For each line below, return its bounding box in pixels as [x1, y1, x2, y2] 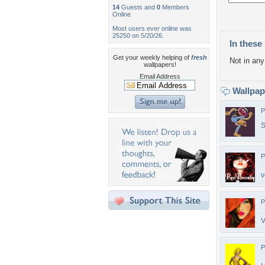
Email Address [139, 73, 180, 80]
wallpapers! [143, 61, 176, 68]
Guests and [119, 4, 157, 11]
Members [160, 4, 189, 11]
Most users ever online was [112, 25, 192, 32]
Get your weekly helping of [112, 54, 191, 61]
